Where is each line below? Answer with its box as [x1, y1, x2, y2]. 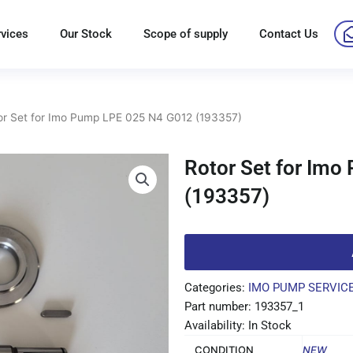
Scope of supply [143, 27, 229, 41]
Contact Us [259, 27, 319, 41]
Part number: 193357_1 [184, 299, 304, 314]
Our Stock [60, 27, 113, 41]
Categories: [184, 280, 248, 295]
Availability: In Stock [184, 318, 292, 333]
